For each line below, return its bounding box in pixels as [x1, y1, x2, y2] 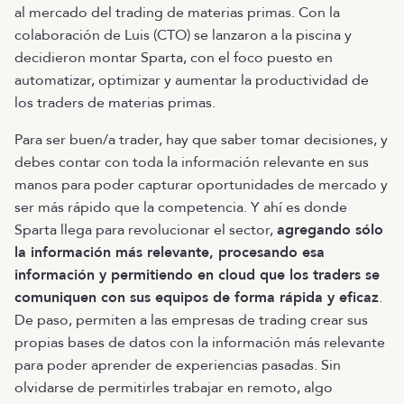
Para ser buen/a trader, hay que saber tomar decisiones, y [14, 130, 388, 150]
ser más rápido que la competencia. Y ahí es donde [14, 197, 347, 217]
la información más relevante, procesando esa [14, 243, 325, 262]
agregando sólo [277, 220, 383, 240]
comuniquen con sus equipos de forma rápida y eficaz [14, 288, 379, 308]
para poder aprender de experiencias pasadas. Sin [14, 355, 341, 375]
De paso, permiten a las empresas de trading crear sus [14, 310, 368, 330]
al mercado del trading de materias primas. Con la [14, 3, 340, 23]
